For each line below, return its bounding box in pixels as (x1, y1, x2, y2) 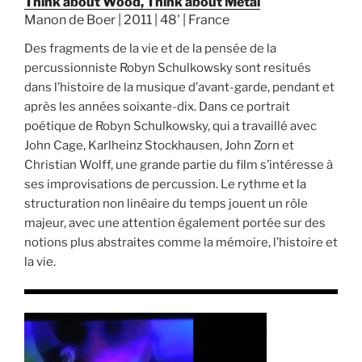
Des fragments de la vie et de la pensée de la (24, 40, 276, 56)
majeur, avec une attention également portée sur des (24, 215, 326, 230)
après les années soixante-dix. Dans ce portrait (24, 99, 290, 114)
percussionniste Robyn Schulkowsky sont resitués (24, 60, 311, 75)
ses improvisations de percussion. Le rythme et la (24, 176, 306, 192)
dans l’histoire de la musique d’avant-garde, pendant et (24, 79, 335, 95)
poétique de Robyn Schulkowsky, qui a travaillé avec (24, 118, 317, 133)
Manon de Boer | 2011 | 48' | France (24, 11, 229, 27)
